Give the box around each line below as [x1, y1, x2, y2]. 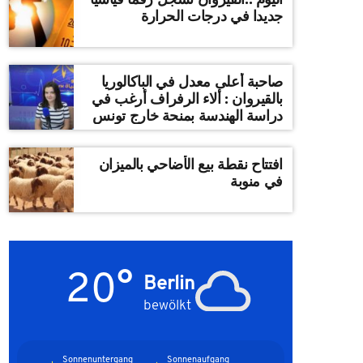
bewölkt [143, 296, 191, 314]
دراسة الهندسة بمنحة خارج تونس [92, 106, 283, 124]
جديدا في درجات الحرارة [140, 6, 283, 24]
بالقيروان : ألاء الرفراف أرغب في [92, 89, 283, 107]
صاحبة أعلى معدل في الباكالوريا [100, 72, 211, 90]
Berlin [143, 270, 195, 296]
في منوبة [229, 172, 283, 190]
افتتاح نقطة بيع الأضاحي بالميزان [98, 155, 283, 173]
